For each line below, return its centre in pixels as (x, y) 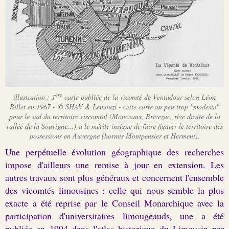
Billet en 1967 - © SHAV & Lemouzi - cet (71, 106)
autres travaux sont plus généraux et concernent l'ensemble (114, 177)
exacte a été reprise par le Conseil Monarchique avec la (114, 203)
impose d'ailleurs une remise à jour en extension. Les (114, 164)
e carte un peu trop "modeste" (176, 106)
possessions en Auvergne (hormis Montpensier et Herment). (114, 135)
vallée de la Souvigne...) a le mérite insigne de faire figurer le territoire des (114, 126)
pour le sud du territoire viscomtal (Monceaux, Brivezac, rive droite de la (114, 116)
